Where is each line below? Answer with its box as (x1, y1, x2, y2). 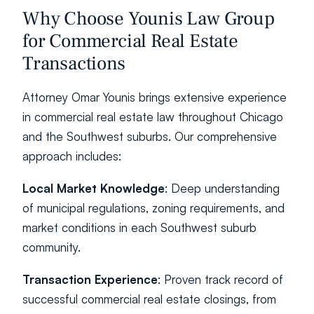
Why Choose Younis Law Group (22, 6, 275, 31)
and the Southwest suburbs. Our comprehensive (22, 129, 277, 144)
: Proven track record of (158, 272, 283, 287)
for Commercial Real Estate (22, 29, 238, 53)
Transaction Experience (22, 272, 158, 287)
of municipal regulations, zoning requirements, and (22, 200, 285, 215)
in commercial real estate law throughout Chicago (22, 109, 283, 124)
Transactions (22, 51, 125, 76)
